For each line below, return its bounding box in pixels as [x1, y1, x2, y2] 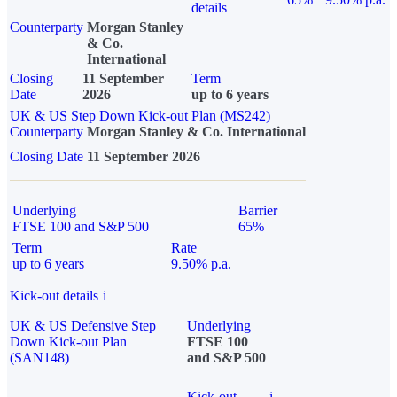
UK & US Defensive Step [10, 318, 156, 334]
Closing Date [10, 149, 87, 165]
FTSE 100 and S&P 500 [12, 219, 149, 235]
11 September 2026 [87, 149, 200, 165]
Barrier [238, 203, 277, 219]
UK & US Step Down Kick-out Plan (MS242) [10, 108, 270, 124]
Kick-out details [10, 288, 98, 304]
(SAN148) [10, 350, 69, 366]
